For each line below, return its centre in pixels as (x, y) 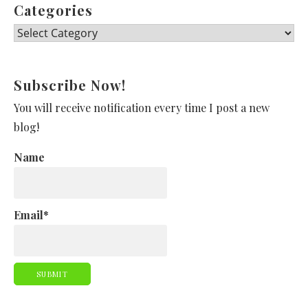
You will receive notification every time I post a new (142, 107)
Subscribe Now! (70, 85)
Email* (31, 214)
